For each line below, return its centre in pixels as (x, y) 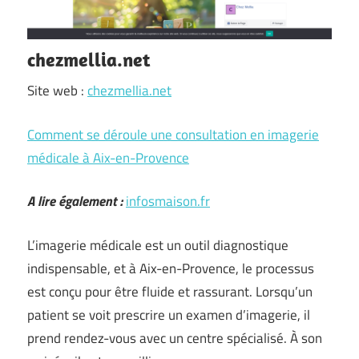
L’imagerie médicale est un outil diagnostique (158, 245)
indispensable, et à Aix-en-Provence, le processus (171, 268)
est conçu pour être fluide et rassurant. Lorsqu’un (170, 291)
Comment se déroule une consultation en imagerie (173, 134)
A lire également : (75, 201)
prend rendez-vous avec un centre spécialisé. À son (175, 338)
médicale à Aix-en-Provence (108, 157)
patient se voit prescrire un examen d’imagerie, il (169, 315)
